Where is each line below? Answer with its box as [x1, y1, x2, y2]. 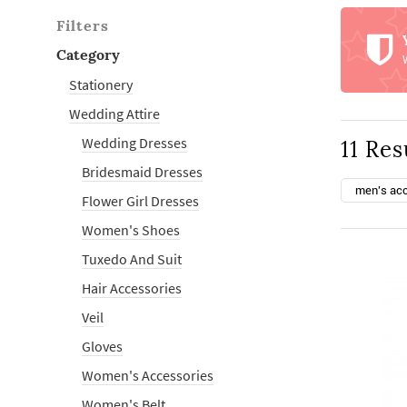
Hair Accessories [82, 279, 182, 297]
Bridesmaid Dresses [82, 163, 203, 181]
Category [56, 45, 120, 64]
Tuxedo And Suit [82, 250, 182, 268]
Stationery [69, 75, 133, 94]
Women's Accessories [82, 366, 213, 384]
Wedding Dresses [82, 134, 187, 152]
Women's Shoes [82, 221, 180, 239]
